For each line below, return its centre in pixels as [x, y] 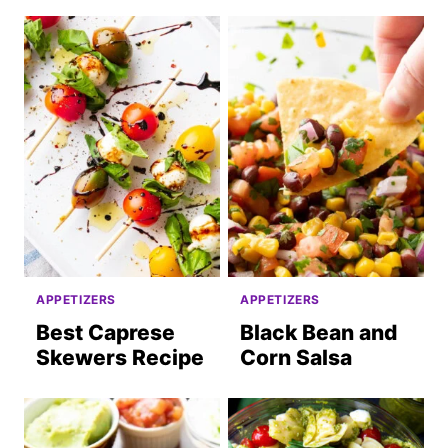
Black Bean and [318, 333]
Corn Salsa [296, 358]
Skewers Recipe [120, 358]
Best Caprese [105, 333]
